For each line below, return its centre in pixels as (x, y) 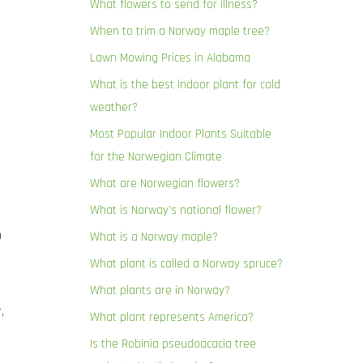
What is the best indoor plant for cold (185, 85)
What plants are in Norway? (160, 290)
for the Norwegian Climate (156, 157)
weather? (114, 107)
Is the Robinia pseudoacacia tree (173, 344)
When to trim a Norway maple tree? (180, 31)
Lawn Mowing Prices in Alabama (170, 58)
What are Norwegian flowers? (165, 184)
